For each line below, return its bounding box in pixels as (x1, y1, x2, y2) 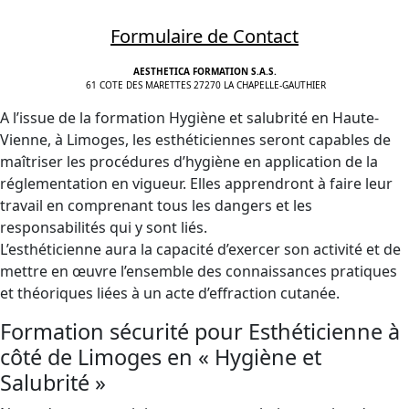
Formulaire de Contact (110, 24, 299, 48)
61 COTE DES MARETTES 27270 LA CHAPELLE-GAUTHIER (83, 79, 326, 91)
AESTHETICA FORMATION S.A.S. (132, 65, 277, 78)
